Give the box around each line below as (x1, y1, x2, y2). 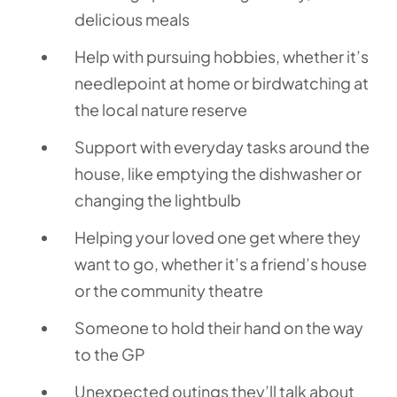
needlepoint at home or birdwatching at (74, 73, 369, 94)
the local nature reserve (74, 99, 247, 121)
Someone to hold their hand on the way (74, 317, 363, 339)
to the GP (74, 344, 145, 365)
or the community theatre (74, 280, 263, 301)
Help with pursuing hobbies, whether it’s (74, 46, 369, 67)
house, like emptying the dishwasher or (74, 163, 362, 184)
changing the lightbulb (74, 190, 241, 211)
